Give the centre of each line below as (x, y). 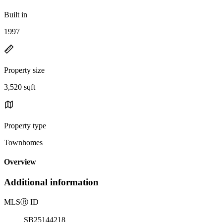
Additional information (51, 182)
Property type (25, 125)
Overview (20, 162)
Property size (24, 70)
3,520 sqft (20, 87)
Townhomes (23, 142)
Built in (16, 14)
